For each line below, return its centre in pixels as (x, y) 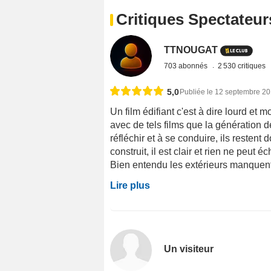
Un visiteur (189, 249)
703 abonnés (187, 66)
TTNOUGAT (191, 50)
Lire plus (130, 185)
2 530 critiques (243, 66)
